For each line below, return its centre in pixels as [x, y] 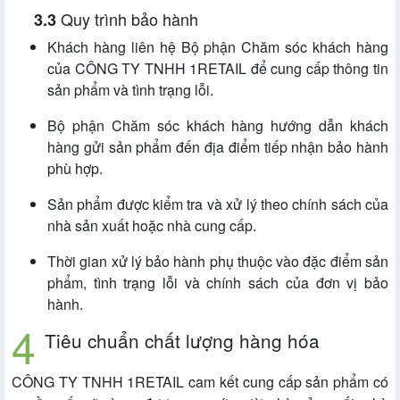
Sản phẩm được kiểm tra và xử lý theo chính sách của [218, 204]
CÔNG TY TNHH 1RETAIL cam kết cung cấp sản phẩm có [200, 382]
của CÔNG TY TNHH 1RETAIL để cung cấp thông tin [218, 69]
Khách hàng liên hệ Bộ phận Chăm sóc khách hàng [218, 47]
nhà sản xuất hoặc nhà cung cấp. [152, 226]
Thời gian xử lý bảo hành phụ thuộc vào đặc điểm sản [218, 262]
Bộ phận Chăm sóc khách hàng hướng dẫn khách [218, 126]
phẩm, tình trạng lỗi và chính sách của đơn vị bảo [218, 283]
